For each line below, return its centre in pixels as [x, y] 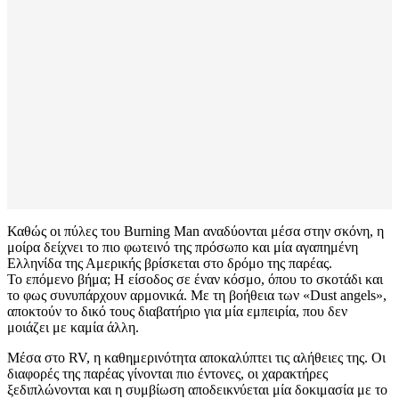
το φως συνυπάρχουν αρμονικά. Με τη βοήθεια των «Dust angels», [197, 295]
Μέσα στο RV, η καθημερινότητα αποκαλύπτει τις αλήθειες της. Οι [196, 357]
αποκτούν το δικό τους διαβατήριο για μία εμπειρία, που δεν [177, 311]
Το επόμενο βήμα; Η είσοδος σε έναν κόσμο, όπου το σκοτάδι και [195, 279]
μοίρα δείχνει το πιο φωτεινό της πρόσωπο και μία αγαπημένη [183, 247]
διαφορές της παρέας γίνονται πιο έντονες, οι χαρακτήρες [167, 373]
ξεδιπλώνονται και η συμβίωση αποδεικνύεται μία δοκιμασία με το [197, 389]
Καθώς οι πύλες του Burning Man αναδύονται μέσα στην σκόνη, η [195, 231]
